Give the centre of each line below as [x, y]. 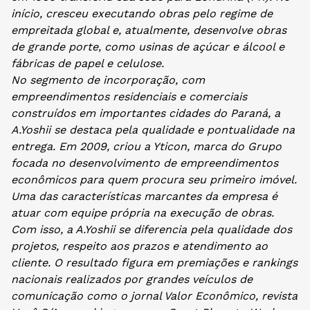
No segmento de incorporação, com [108, 80]
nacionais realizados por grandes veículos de [132, 280]
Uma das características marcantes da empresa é [144, 197]
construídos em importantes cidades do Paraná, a [146, 113]
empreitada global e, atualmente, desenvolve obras [149, 30]
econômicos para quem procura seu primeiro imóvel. [154, 180]
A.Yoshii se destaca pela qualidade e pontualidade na [153, 130]
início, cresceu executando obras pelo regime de [142, 14]
